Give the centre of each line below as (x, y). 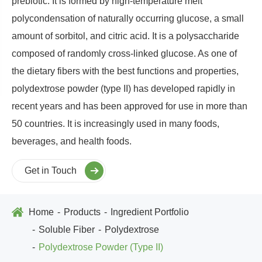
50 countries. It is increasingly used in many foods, (116, 123)
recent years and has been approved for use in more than (130, 106)
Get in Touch (52, 170)
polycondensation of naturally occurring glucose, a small (128, 18)
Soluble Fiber (67, 229)
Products (82, 212)
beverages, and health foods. (72, 141)
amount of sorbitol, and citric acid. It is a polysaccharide (125, 36)
